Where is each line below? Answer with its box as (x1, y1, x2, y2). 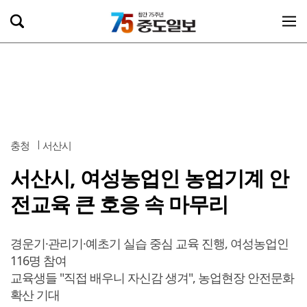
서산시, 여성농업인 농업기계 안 (10, 164, 288, 192)
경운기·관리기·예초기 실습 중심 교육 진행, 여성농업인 (10, 235, 288, 251)
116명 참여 (10, 252, 66, 269)
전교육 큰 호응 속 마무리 (10, 190, 228, 218)
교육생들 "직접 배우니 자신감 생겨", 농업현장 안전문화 (10, 269, 294, 286)
